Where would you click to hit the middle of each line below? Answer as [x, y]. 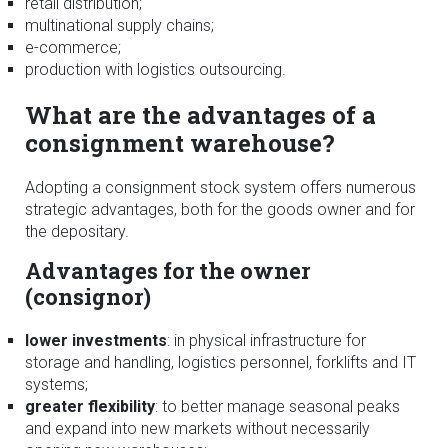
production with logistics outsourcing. [155, 69]
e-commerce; [73, 47]
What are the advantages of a [200, 114]
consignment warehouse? [180, 142]
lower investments [96, 340]
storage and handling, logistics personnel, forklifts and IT [220, 362]
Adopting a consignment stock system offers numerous [220, 187]
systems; [56, 384]
